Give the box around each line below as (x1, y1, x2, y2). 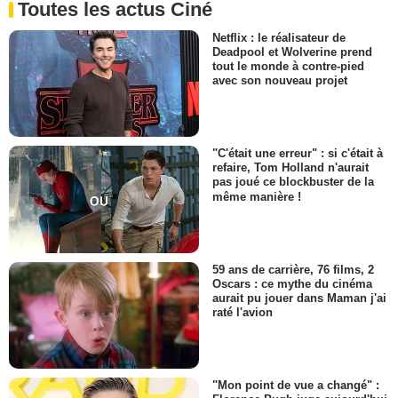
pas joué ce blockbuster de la (212, 175, 374, 189)
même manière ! (212, 189, 301, 203)
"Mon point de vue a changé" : (212, 378, 379, 393)
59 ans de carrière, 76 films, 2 (212, 262, 374, 276)
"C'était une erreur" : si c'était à (212, 147, 383, 161)
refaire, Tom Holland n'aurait (212, 161, 369, 175)
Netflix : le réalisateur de (212, 31, 346, 44)
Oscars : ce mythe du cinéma (212, 276, 372, 291)
